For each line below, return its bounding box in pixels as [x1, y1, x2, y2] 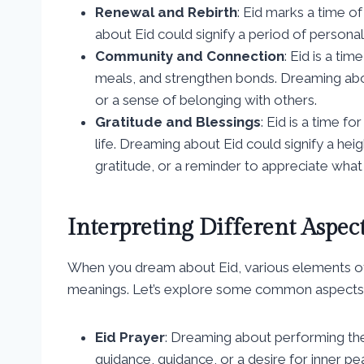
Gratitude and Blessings [95, 113, 261, 130]
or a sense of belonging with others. [95, 91, 317, 108]
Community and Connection [95, 47, 284, 64]
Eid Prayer [95, 328, 165, 345]
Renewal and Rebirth [95, 3, 237, 20]
